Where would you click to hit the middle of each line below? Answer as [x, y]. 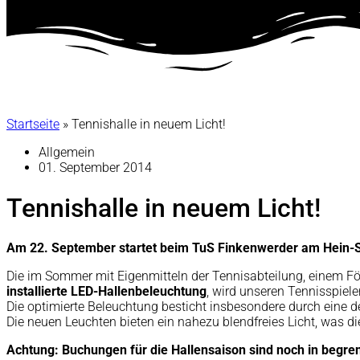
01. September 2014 [95, 168]
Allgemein [67, 153]
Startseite [33, 125]
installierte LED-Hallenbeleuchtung [106, 292]
